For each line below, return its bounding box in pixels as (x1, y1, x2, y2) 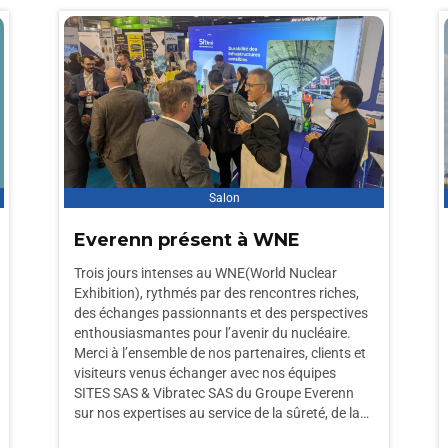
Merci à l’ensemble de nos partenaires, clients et (74, 345, 366, 361)
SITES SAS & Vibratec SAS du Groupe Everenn (74, 385, 354, 401)
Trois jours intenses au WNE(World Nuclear (74, 265, 337, 281)
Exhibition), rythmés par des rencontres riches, (74, 285, 359, 301)
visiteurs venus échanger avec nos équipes (74, 365, 336, 381)
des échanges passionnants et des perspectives (74, 305, 368, 321)
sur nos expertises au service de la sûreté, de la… (74, 405, 369, 421)
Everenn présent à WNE (74, 229, 300, 251)
